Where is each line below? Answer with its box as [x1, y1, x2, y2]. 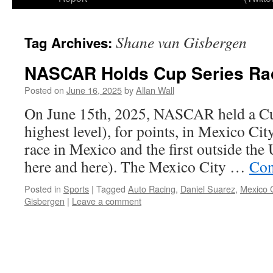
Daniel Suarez [180, 182, 235, 195]
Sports [63, 182, 89, 195]
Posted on [24, 83, 64, 96]
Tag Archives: [24, 33, 116, 52]
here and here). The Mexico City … [24, 156, 249, 177]
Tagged [96, 182, 126, 195]
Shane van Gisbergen [116, 32, 247, 52]
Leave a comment [72, 194, 141, 207]
